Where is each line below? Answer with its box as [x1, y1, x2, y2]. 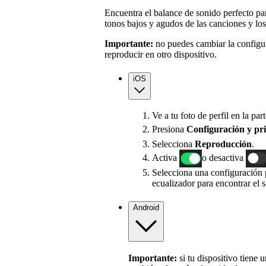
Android [133, 203, 159, 213]
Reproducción [195, 139, 252, 150]
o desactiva [201, 152, 246, 163]
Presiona [152, 123, 186, 134]
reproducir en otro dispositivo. [104, 49, 217, 59]
